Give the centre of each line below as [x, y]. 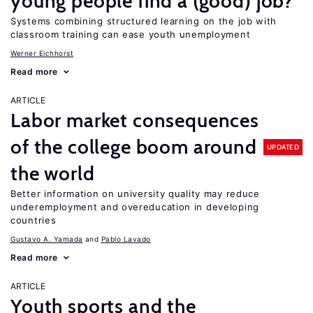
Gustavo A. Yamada [47, 239]
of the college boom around [134, 147]
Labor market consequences [135, 120]
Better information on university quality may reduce [135, 194]
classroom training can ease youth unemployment [131, 34]
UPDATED [283, 147]
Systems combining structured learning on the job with [144, 21]
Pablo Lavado [126, 239]
